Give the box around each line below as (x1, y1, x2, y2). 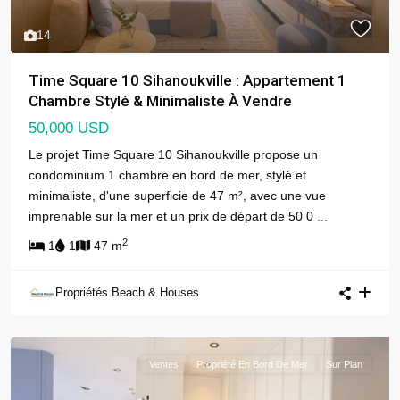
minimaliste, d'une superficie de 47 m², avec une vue (29, 188, 326, 204)
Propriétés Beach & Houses (55, 286, 199, 300)
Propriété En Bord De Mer (196, 359, 308, 371)
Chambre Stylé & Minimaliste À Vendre (29, 92, 292, 111)
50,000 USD (29, 120, 109, 137)
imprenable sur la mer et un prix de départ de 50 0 (29, 209, 317, 224)
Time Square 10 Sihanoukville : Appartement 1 (29, 71, 346, 90)
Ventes (149, 359, 179, 371)
